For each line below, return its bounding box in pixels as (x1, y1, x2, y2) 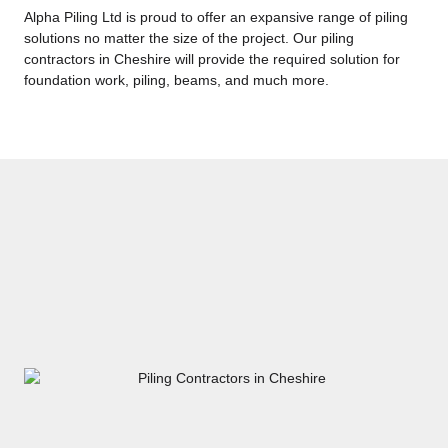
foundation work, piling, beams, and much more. (24, 72, 329, 89)
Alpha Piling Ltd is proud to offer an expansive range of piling (24, 9, 408, 26)
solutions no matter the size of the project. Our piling (24, 30, 354, 47)
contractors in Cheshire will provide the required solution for (24, 51, 400, 68)
